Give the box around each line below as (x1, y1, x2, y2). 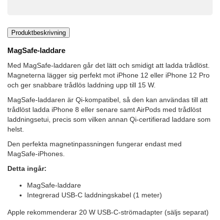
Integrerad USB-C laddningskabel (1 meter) (27, 191, 162, 199)
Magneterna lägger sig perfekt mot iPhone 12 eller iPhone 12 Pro (7, 71, 210, 79)
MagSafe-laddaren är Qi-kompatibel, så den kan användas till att (7, 95, 208, 104)
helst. (7, 125, 24, 133)
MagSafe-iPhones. (7, 149, 65, 158)
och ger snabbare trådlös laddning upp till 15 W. (7, 81, 156, 89)
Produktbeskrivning (11, 28, 66, 36)
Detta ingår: (7, 164, 47, 172)
